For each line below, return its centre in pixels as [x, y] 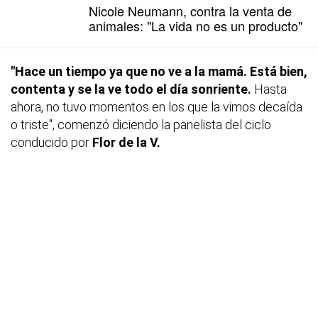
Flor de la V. [126, 142]
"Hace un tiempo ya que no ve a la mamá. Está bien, [159, 71]
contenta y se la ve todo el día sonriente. [131, 89]
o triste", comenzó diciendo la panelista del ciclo [141, 124]
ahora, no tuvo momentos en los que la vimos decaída [157, 106]
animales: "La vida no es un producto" [196, 25]
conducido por [51, 142]
